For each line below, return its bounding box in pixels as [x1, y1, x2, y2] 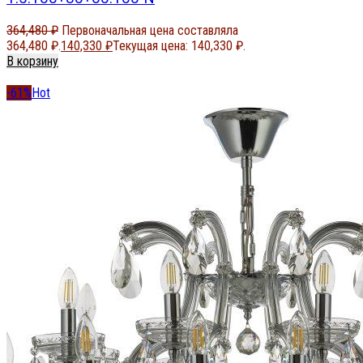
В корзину [6, 53, 58, 70]
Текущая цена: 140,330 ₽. [113, 38, 246, 54]
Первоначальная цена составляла [62, 23, 238, 39]
